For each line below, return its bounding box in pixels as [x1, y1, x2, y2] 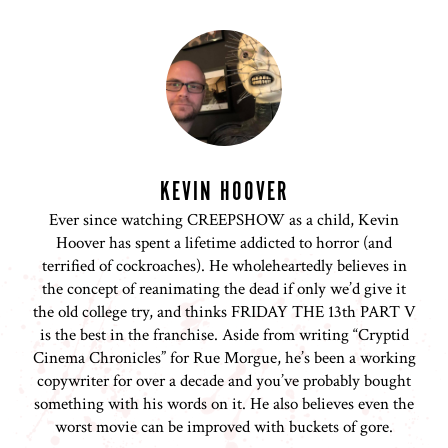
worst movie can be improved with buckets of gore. [55, 416, 393, 439]
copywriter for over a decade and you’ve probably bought [37, 370, 411, 393]
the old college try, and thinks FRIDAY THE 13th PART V [32, 301, 416, 324]
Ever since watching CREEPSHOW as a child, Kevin [49, 209, 399, 232]
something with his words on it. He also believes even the [34, 393, 414, 416]
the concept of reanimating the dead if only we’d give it [42, 278, 406, 301]
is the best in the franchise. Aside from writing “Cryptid [39, 324, 409, 347]
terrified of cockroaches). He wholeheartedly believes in [41, 255, 407, 278]
